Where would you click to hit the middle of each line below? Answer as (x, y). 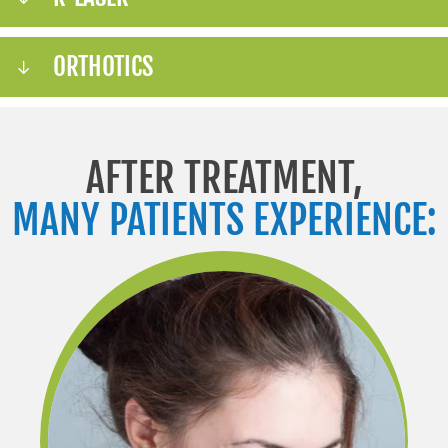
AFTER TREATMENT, (224, 177)
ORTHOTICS (103, 66)
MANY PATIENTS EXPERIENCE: (224, 219)
